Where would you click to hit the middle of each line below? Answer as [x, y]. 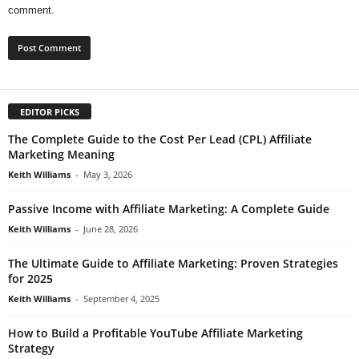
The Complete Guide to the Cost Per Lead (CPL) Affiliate [160, 139]
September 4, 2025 [121, 298]
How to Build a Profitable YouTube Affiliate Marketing [155, 333]
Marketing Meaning [61, 154]
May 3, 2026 [108, 174]
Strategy [31, 348]
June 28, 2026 [111, 228]
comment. [31, 10]
